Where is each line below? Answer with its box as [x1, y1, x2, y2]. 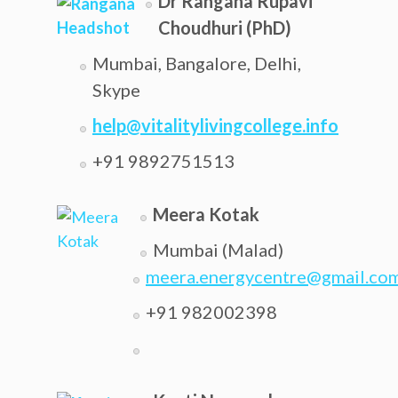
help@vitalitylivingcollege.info [92, 115, 338, 136]
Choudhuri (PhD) [158, 17, 291, 38]
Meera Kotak [153, 203, 259, 225]
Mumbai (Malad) [153, 239, 283, 260]
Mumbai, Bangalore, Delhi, [92, 52, 301, 74]
